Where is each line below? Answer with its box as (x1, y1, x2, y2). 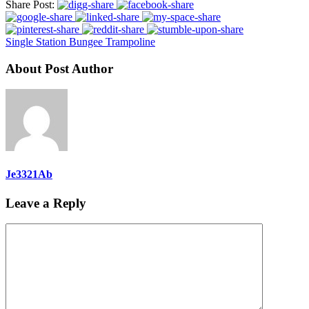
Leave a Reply (6, 195, 86, 210)
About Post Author (6, 61, 113, 76)
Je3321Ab (6, 168, 52, 181)
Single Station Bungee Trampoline (6, 35, 155, 48)
